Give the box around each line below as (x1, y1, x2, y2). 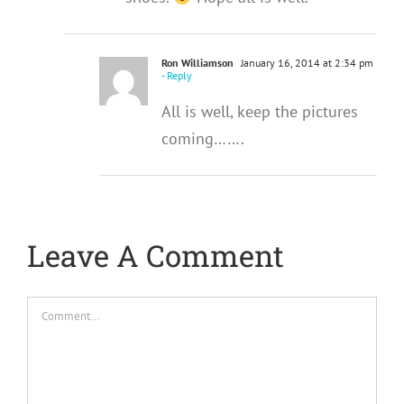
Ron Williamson (161, 55, 234, 69)
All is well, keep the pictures (161, 100, 358, 122)
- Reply (161, 68, 192, 82)
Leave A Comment (27, 234, 284, 275)
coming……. (161, 127, 244, 149)
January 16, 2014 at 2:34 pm (238, 55, 373, 69)
